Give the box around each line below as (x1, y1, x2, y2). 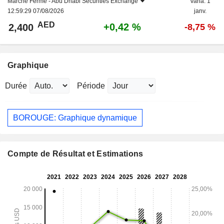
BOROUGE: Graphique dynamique (13, 113, 137, 122)
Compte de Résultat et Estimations (7, 149, 143, 158)
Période (77, 81, 105, 90)
